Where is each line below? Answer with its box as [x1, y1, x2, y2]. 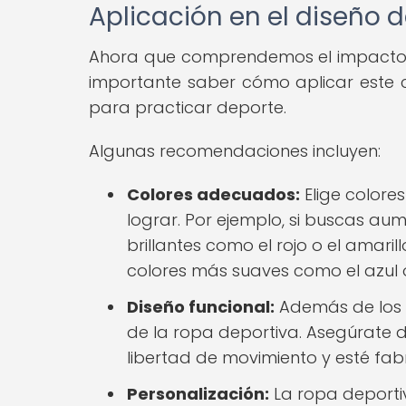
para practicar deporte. [89, 95, 286, 119]
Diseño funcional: [127, 295, 275, 318]
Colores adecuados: [127, 182, 300, 206]
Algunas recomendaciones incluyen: [89, 139, 381, 162]
